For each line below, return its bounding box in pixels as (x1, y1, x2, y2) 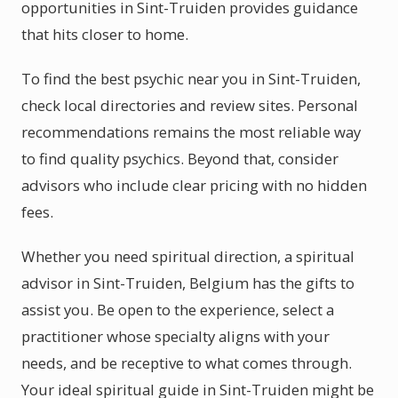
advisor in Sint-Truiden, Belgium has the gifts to (21, 273, 354, 293)
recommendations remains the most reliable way (21, 122, 361, 142)
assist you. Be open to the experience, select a (21, 299, 334, 320)
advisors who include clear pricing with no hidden (21, 175, 367, 195)
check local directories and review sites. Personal (21, 95, 358, 115)
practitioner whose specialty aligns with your (21, 326, 330, 346)
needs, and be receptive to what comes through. (21, 353, 352, 373)
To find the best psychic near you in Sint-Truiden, (21, 68, 361, 89)
